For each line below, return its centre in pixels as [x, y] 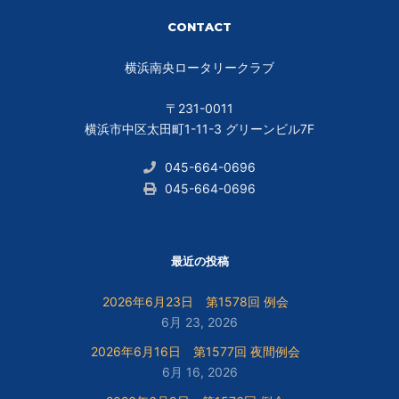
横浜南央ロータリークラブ [199, 67]
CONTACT [199, 26]
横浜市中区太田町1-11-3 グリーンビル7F [199, 128]
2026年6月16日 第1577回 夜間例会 [195, 351]
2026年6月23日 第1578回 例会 [195, 301]
